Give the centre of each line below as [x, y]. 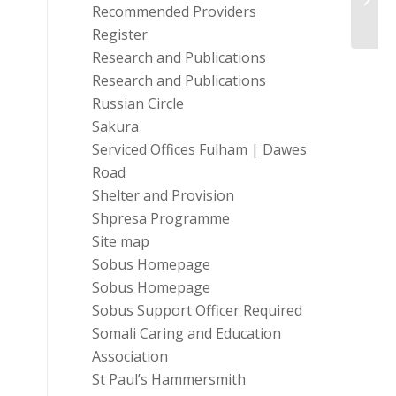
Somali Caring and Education [186, 333]
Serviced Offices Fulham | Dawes [199, 149]
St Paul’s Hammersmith [168, 379]
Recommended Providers [174, 11]
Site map [120, 241]
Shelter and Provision [163, 195]
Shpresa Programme [160, 218]
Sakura [115, 126]
